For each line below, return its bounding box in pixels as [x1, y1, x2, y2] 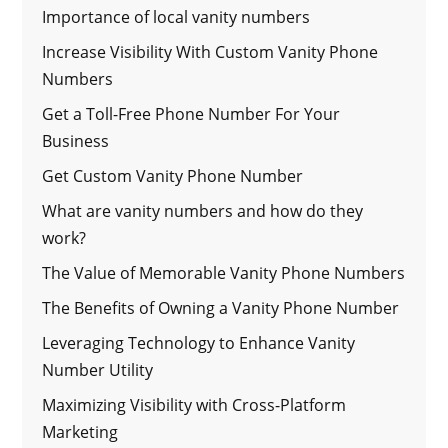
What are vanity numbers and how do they [42, 199, 364, 222]
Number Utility [42, 358, 154, 381]
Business [42, 129, 110, 152]
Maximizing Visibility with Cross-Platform [42, 393, 347, 416]
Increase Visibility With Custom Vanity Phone [42, 40, 379, 63]
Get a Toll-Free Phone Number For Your [42, 102, 341, 125]
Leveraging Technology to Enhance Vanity [42, 331, 356, 354]
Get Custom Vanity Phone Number [42, 164, 304, 187]
